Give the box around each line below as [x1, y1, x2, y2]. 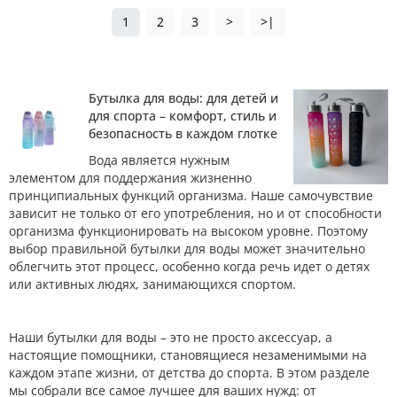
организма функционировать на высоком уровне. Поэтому [9, 222, 368, 239]
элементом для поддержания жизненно [9, 169, 252, 186]
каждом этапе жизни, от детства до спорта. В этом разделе [9, 364, 370, 381]
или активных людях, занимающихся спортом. [9, 276, 296, 292]
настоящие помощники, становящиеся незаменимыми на [9, 346, 367, 363]
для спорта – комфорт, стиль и [89, 107, 276, 124]
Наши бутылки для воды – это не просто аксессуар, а [9, 329, 332, 346]
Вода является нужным [89, 152, 230, 168]
